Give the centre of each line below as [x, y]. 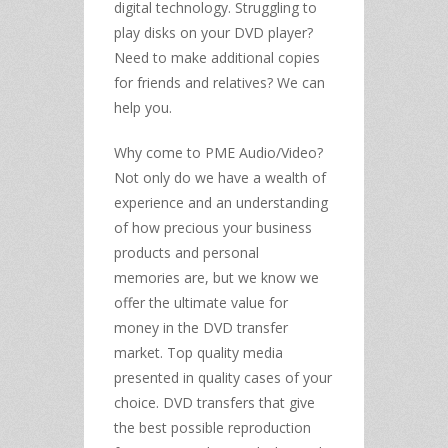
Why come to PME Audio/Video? [218, 152]
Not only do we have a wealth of [220, 177]
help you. [143, 107]
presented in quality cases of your [223, 377]
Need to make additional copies [217, 57]
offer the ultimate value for [201, 302]
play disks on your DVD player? [213, 32]
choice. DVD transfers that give [214, 402]
